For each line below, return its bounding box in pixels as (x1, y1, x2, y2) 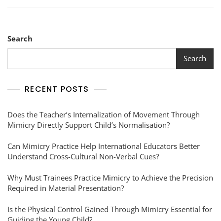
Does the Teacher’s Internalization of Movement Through (7, 109, 200, 119)
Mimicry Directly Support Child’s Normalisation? (7, 119, 170, 130)
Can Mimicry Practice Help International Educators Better (7, 141, 200, 151)
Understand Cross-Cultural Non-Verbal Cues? (7, 151, 159, 161)
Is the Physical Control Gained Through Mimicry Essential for (7, 204, 212, 214)
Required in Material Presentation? (7, 183, 124, 193)
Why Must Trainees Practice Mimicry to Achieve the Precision (7, 172, 213, 183)
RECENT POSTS (25, 83, 89, 95)
